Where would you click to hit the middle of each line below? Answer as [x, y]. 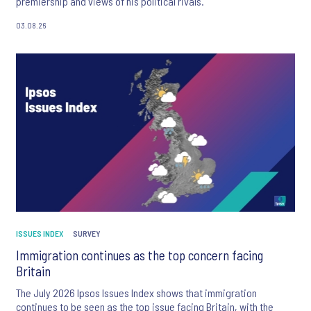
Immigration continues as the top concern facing [140, 255]
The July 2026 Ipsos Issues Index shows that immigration [136, 292]
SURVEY [87, 233]
